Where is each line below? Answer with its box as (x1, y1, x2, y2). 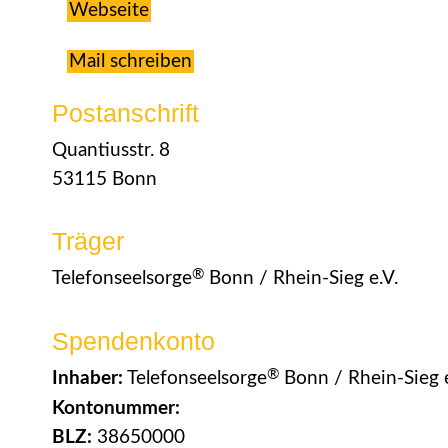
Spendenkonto (52, 327, 215, 355)
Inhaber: (52, 369, 123, 388)
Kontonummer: (52, 399, 180, 418)
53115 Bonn (52, 170, 157, 189)
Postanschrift (52, 99, 199, 127)
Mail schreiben (69, 52, 192, 71)
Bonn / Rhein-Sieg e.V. (204, 269, 398, 288)
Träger (52, 227, 124, 255)
